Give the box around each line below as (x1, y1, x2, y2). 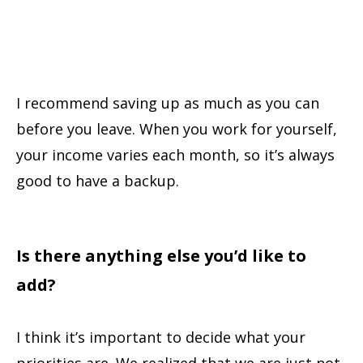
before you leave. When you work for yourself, (16, 119, 337, 139)
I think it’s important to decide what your (16, 327, 305, 348)
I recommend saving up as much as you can (16, 93, 319, 113)
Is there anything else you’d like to (16, 245, 306, 267)
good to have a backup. (16, 171, 179, 191)
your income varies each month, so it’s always (16, 145, 335, 165)
